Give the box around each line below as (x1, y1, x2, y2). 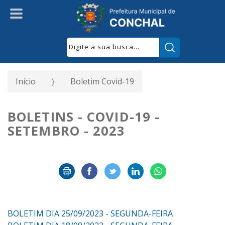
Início (16, 76, 36, 87)
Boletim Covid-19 (70, 76, 134, 87)
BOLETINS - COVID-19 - (8, 108, 160, 126)
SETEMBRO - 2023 (8, 122, 126, 140)
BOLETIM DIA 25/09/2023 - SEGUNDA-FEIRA (8, 207, 173, 219)
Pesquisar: (178, 37, 217, 49)
